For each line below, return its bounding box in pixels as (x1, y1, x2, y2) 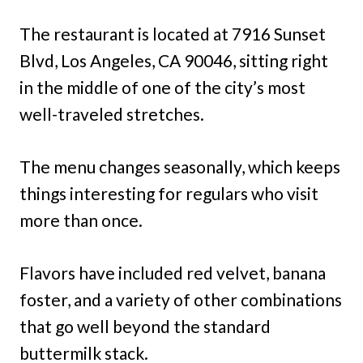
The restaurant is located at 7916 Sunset (19, 23, 326, 44)
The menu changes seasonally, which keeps (19, 156, 340, 177)
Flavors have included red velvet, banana (19, 262, 326, 283)
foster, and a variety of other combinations (19, 288, 342, 310)
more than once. (19, 209, 143, 230)
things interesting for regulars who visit (19, 182, 318, 203)
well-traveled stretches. (19, 103, 204, 124)
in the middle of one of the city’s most (19, 76, 305, 97)
